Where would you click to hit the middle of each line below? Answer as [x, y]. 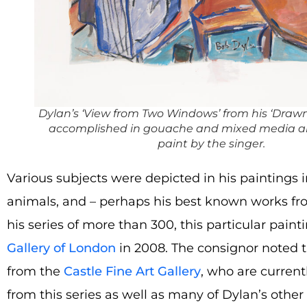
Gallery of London [61, 248]
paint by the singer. [211, 144]
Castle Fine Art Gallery [132, 271]
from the [35, 271]
